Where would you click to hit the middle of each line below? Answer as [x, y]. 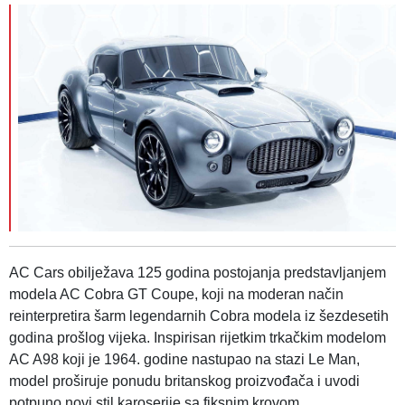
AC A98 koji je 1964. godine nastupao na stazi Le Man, [184, 359]
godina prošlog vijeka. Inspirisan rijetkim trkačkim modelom [198, 337]
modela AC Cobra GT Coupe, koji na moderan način [176, 294]
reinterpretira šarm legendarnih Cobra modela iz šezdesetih [199, 316]
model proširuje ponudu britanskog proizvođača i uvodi [184, 381]
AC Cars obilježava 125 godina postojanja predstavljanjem [198, 272]
